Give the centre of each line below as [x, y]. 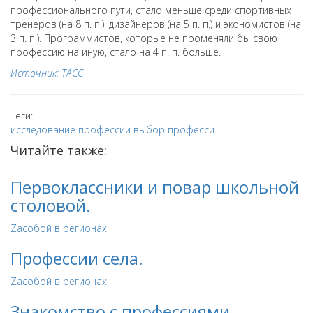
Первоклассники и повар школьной [155, 187]
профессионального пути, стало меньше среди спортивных [151, 10]
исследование [43, 130]
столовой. [51, 205]
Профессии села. [77, 258]
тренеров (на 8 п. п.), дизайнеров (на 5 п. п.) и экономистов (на [156, 24]
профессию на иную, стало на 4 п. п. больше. [116, 52]
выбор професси [174, 130]
